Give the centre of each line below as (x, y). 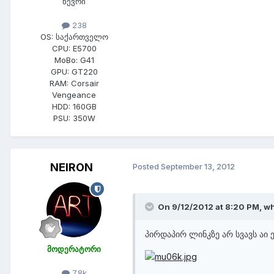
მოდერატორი (74, 249)
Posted (147, 167)
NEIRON (72, 168)
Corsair (85, 83)
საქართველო (82, 37)
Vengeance (74, 95)
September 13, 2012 (198, 167)
